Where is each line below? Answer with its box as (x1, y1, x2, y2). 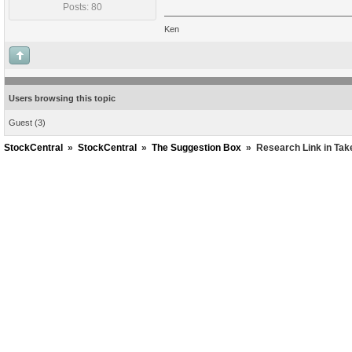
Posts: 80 (63, 2, 102, 13)
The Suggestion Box (152, 142, 241, 153)
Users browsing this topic (9, 93, 115, 103)
